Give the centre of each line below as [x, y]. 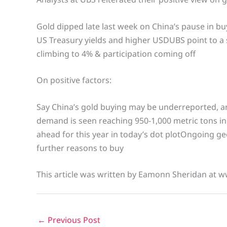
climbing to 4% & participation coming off [116, 53]
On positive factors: [74, 80]
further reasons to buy [80, 148]
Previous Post [73, 220]
